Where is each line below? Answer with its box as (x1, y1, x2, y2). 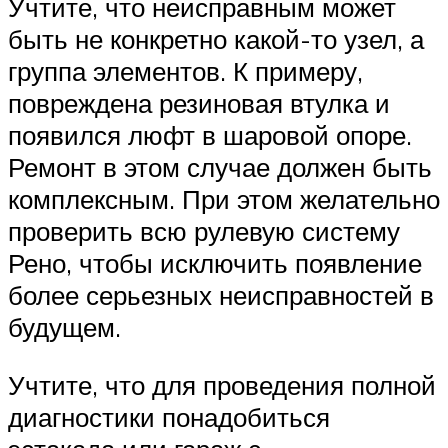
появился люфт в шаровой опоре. (8, 119, 412, 152)
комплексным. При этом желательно (8, 183, 440, 216)
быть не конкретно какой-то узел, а (8, 23, 424, 56)
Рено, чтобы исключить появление (8, 247, 422, 280)
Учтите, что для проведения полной (8, 368, 436, 401)
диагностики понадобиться (8, 400, 330, 433)
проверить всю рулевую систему (8, 215, 400, 248)
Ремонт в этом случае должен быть (8, 151, 432, 184)
